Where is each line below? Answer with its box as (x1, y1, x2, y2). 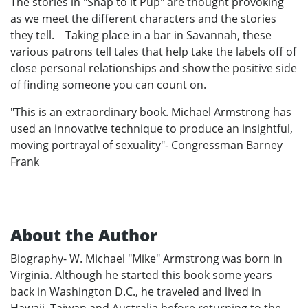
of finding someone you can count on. (10, 76, 206, 92)
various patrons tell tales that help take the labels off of (10, 43, 296, 59)
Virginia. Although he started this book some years (10, 267, 272, 283)
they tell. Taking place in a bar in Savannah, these (10, 27, 272, 43)
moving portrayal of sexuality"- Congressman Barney (10, 137, 283, 153)
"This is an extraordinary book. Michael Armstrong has (10, 104, 291, 120)
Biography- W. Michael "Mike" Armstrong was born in (10, 250, 283, 266)
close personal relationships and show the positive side (10, 60, 297, 76)
